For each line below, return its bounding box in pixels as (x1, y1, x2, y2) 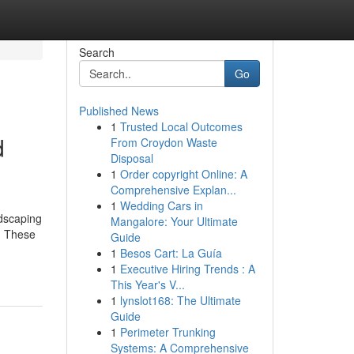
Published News (78, 103, 159, 119)
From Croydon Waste (110, 134, 217, 150)
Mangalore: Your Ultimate (110, 213, 238, 229)
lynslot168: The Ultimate (119, 292, 241, 308)
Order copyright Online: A (119, 166, 247, 182)
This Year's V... (110, 277, 185, 292)
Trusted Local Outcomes (119, 119, 243, 134)
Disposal (110, 150, 153, 166)
